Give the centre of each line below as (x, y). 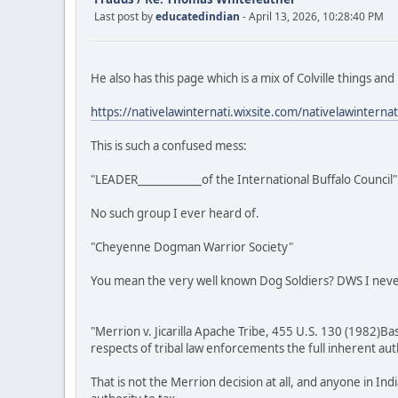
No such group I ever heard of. (175, 213)
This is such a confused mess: (169, 145)
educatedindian (198, 17)
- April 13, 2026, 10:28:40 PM (313, 17)
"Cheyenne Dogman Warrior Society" (192, 247)
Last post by (125, 17)
